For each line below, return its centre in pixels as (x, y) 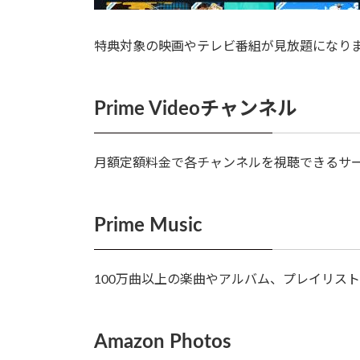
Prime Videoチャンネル (195, 109)
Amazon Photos (163, 342)
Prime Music (148, 225)
